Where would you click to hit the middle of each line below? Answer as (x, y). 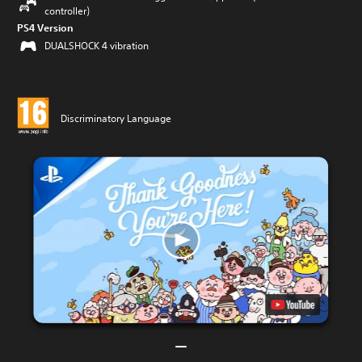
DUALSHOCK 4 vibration (97, 46)
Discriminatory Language (116, 118)
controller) (67, 11)
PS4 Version (45, 27)
